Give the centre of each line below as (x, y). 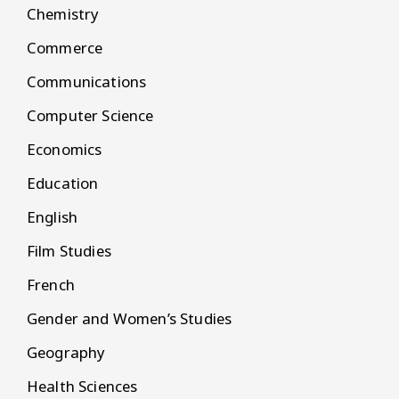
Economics (65, 150)
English (53, 217)
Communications (87, 82)
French (51, 285)
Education (63, 183)
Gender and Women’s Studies (130, 319)
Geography (66, 353)
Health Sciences (82, 387)
